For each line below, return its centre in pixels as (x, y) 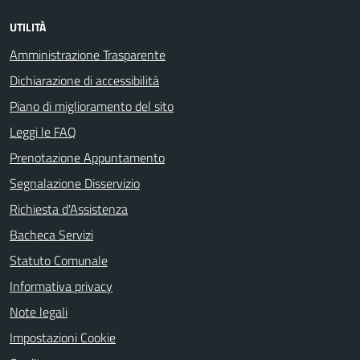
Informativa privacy (61, 286)
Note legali (39, 312)
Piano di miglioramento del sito (92, 106)
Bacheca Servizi (51, 235)
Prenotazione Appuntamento (87, 157)
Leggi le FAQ (43, 132)
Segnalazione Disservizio (75, 183)
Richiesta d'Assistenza (69, 209)
